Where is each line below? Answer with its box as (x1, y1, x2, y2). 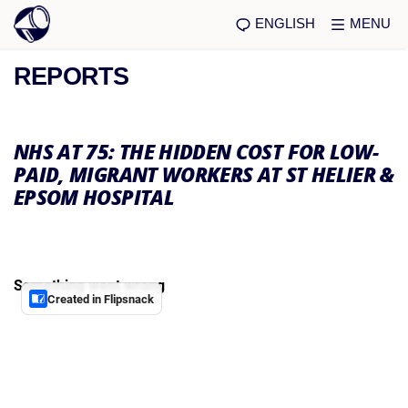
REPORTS (14, 63, 129, 90)
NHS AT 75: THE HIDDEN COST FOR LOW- (14, 138, 379, 165)
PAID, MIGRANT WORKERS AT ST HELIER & (14, 161, 394, 188)
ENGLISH (255, 15, 315, 31)
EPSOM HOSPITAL (14, 184, 174, 210)
